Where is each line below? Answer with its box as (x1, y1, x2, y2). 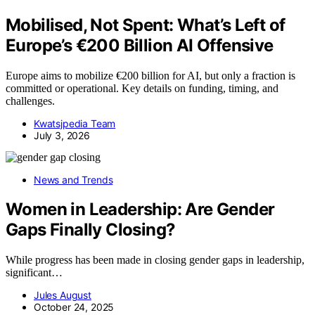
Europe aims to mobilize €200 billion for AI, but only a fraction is (6, 69, 295, 82)
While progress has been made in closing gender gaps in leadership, (6, 254, 304, 266)
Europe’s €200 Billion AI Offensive (6, 34, 274, 56)
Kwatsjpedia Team (34, 117, 116, 129)
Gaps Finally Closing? (6, 219, 176, 240)
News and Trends (34, 173, 113, 186)
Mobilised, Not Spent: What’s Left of (6, 14, 285, 35)
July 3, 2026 (34, 129, 90, 141)
